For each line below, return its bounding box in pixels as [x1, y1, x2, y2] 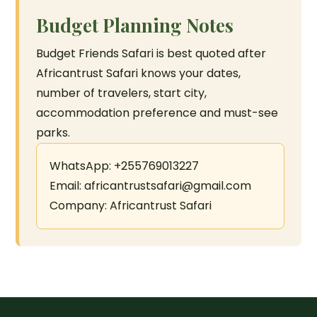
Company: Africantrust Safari [50, 197, 212, 214]
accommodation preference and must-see [36, 105, 279, 121]
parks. [36, 125, 71, 141]
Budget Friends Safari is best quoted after [36, 45, 267, 62]
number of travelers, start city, [36, 85, 207, 101]
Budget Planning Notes [36, 13, 234, 38]
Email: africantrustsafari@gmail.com [50, 178, 252, 194]
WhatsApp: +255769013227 [50, 158, 200, 174]
